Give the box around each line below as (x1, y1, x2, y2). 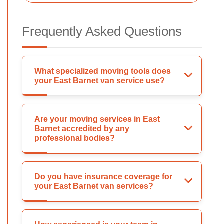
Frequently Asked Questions (22, 24, 182, 39)
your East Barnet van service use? (34, 76, 165, 85)
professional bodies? (34, 134, 115, 143)
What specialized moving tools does (34, 67, 171, 76)
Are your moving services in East (34, 115, 160, 124)
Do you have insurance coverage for (34, 172, 172, 181)
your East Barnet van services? (34, 182, 153, 191)
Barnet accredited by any (34, 124, 129, 133)
